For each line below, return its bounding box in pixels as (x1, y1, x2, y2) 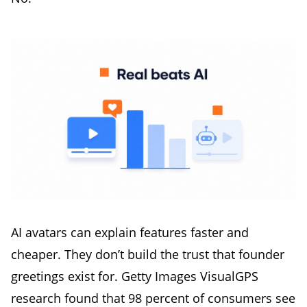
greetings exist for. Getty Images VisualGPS (11, 267, 258, 284)
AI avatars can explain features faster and (11, 223, 249, 241)
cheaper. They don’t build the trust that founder (11, 245, 284, 262)
